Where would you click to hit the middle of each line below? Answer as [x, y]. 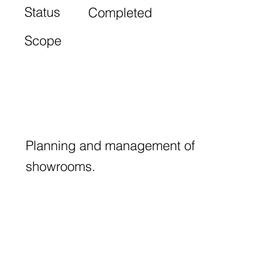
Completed [120, 13]
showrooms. [61, 166]
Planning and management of [111, 145]
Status [43, 12]
